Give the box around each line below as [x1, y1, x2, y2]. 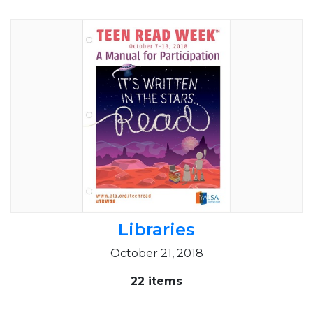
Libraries [118, 219, 195, 240]
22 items [131, 275, 182, 289]
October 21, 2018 [110, 247, 203, 261]
